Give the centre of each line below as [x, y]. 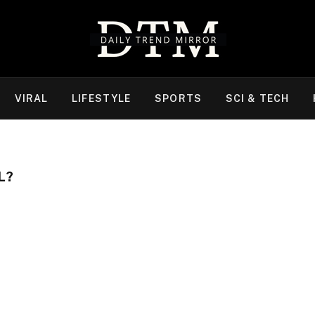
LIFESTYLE [102, 98]
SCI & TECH [257, 98]
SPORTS [178, 98]
